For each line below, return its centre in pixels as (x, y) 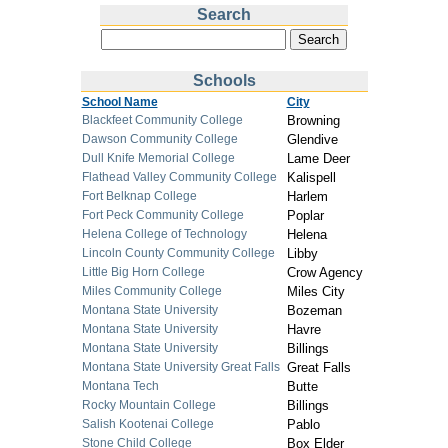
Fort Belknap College (139, 196)
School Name (119, 102)
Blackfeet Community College (162, 120)
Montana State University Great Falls (180, 367)
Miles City (317, 291)
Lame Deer (320, 158)
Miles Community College (151, 291)
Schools (224, 80)
